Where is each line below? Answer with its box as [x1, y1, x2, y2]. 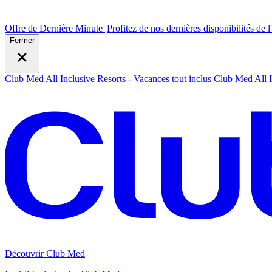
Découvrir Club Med [5, 248, 85, 259]
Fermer [10, 36, 35, 45]
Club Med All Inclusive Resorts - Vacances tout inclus [5, 73, 211, 84]
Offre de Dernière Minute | [5, 23, 107, 33]
